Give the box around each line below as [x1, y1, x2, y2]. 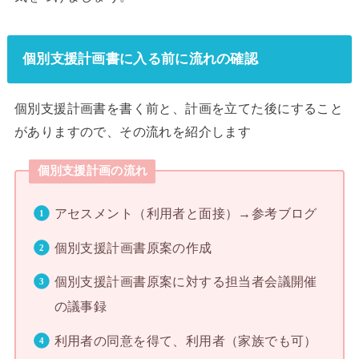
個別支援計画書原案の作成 [54, 240, 212, 256]
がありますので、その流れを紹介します [14, 123, 252, 139]
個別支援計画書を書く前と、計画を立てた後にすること [14, 100, 344, 116]
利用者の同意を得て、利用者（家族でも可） [54, 333, 317, 349]
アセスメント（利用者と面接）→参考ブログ [54, 206, 317, 222]
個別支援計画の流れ [37, 164, 148, 178]
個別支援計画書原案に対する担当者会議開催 [54, 274, 317, 290]
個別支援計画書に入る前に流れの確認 [22, 51, 259, 67]
